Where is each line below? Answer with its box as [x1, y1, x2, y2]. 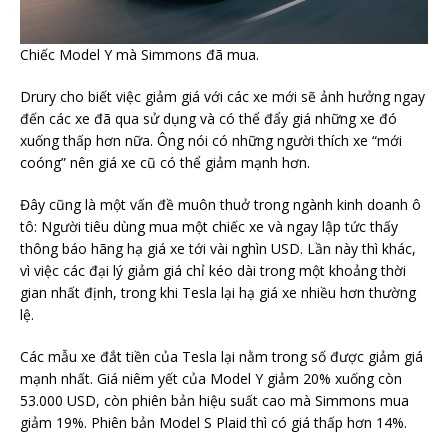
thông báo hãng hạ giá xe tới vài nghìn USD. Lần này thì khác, [20, 239, 416, 259]
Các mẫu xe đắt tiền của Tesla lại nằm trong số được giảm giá [20, 347, 423, 367]
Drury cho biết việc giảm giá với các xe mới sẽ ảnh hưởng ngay [20, 87, 425, 107]
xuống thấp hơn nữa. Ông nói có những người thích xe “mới [20, 131, 402, 151]
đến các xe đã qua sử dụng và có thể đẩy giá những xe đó [20, 109, 397, 129]
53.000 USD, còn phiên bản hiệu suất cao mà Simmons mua [20, 391, 409, 411]
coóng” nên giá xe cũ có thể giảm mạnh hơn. [20, 153, 310, 173]
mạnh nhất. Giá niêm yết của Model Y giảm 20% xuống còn [20, 369, 402, 389]
